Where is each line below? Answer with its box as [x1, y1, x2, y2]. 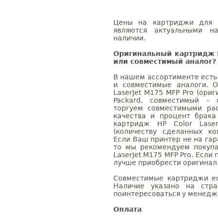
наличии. [113, 34, 145, 42]
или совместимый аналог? [113, 57, 216, 65]
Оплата [113, 205, 142, 213]
